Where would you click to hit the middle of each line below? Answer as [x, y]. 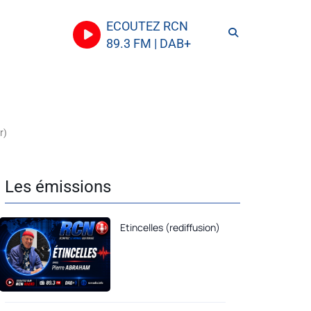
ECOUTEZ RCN [147, 26]
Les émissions [58, 187]
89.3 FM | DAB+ [149, 43]
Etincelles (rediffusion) [170, 227]
